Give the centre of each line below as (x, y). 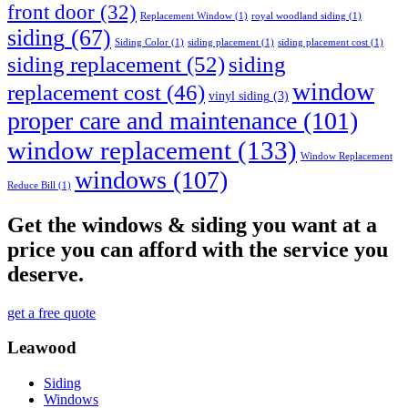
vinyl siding (239, 96)
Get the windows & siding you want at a (192, 224)
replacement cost (84, 92)
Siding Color (142, 42)
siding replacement (94, 64)
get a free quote (51, 312)
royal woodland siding (299, 15)
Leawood (42, 348)
